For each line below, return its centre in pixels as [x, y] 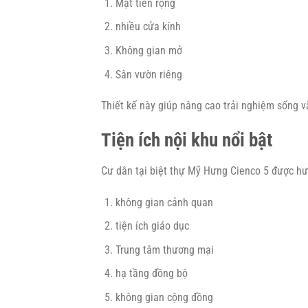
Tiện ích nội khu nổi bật [187, 141]
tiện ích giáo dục [152, 226]
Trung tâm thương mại [164, 250]
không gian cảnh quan [164, 202]
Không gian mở [148, 50]
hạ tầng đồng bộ [151, 274]
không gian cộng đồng [164, 297]
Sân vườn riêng [148, 74]
